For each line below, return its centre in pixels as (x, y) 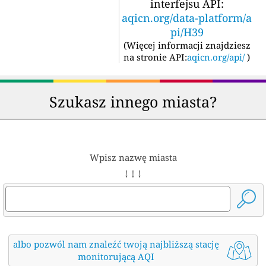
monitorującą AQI (116, 257)
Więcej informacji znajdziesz (188, 45)
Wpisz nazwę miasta (133, 158)
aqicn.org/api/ (216, 57)
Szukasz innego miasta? (133, 102)
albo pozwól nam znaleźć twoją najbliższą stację (116, 244)
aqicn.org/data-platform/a (187, 18)
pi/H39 (187, 32)
